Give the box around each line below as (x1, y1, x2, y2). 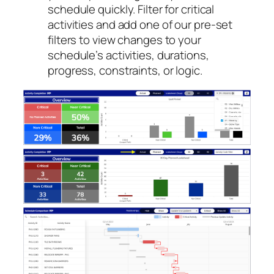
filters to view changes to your (48, 32, 201, 48)
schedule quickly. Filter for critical (48, 1, 215, 18)
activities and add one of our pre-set (48, 17, 233, 33)
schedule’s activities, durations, (48, 47, 209, 64)
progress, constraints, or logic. (48, 62, 202, 79)
